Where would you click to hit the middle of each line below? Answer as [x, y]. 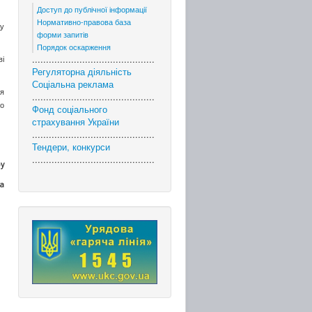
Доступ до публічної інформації [92, 9]
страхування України [76, 122]
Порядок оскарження [74, 47]
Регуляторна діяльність [82, 71]
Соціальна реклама [73, 84]
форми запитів [63, 34]
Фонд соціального [70, 109]
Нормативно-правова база [84, 22]
